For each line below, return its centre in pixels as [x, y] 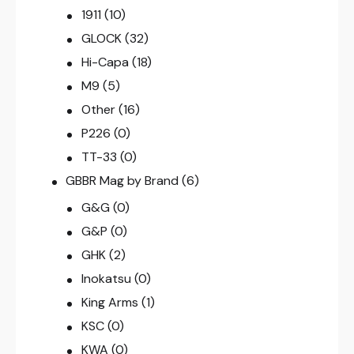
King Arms [109, 303]
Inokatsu [106, 279]
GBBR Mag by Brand [122, 181]
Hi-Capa [105, 62]
